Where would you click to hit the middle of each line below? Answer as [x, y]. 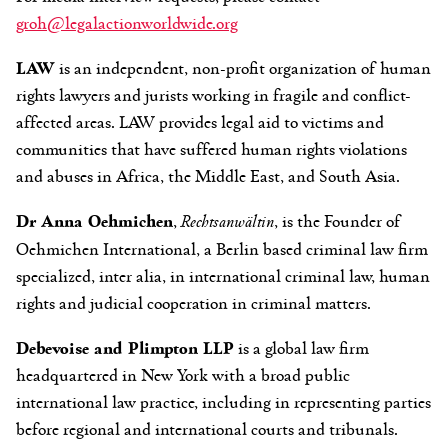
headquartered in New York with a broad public [183, 373]
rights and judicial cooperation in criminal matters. [193, 301]
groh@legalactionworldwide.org [127, 21]
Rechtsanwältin [227, 220]
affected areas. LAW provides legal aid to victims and [200, 120]
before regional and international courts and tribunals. [207, 427]
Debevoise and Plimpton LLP [125, 346]
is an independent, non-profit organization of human [243, 66]
